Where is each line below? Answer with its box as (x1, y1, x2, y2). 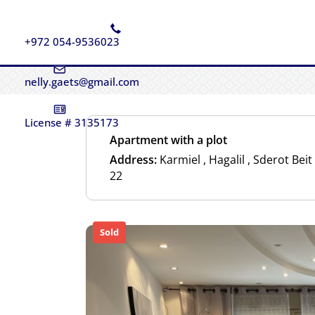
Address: (109, 151, 157, 167)
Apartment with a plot (109, 131, 227, 148)
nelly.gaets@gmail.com (25, 74, 139, 89)
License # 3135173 (25, 115, 119, 129)
